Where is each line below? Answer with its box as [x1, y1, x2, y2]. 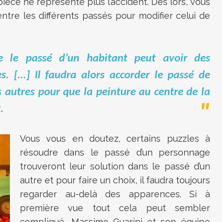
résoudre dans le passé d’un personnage [20, 147, 210, 158]
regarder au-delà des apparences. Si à [20, 189, 210, 200]
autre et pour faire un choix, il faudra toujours [20, 175, 210, 186]
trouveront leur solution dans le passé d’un [20, 161, 210, 172]
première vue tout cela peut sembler [20, 203, 210, 214]
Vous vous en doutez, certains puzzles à [20, 133, 210, 144]
